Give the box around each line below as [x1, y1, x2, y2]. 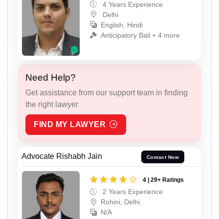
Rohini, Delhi [101, 197, 140, 206]
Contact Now [146, 154, 179, 160]
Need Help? [25, 72, 76, 83]
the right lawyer [25, 100, 78, 109]
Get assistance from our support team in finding [25, 88, 188, 97]
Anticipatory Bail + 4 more [101, 31, 180, 39]
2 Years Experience [101, 187, 163, 196]
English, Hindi [101, 21, 143, 29]
